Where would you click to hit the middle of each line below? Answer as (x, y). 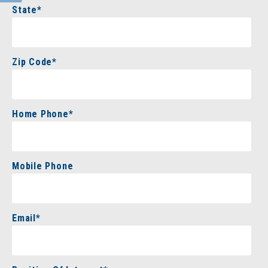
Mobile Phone (43, 166)
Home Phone (40, 114)
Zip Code (32, 62)
